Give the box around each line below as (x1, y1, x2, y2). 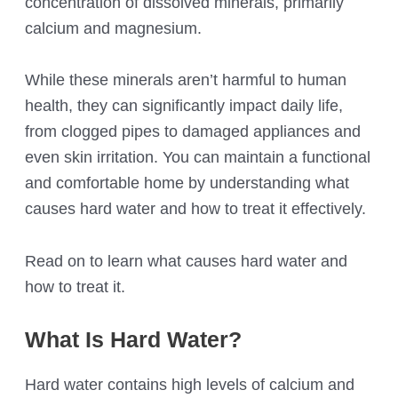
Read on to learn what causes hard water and (25, 251, 348, 270)
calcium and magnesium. (25, 19, 203, 38)
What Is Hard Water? (25, 326, 243, 352)
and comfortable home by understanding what (25, 173, 350, 193)
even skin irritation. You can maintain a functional (25, 147, 371, 167)
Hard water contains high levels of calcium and (25, 374, 355, 394)
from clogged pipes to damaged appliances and (25, 122, 362, 141)
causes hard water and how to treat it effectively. (25, 199, 367, 219)
